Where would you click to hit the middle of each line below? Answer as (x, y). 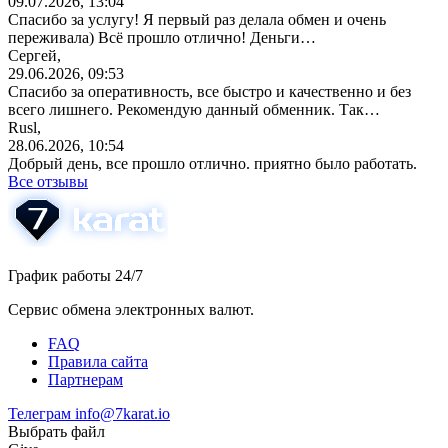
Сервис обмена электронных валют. (131, 309)
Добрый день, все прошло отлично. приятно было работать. (212, 163)
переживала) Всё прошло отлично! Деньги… (162, 37)
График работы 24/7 (75, 275)
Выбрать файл (56, 431)
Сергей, (34, 55)
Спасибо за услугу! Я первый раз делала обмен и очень (197, 19)
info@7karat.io (122, 413)
